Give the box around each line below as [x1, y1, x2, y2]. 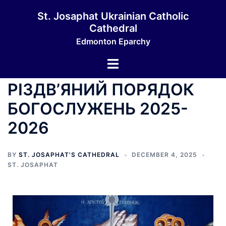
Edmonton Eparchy [76, 36, 150, 46]
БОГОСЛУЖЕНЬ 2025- [8, 99, 188, 119]
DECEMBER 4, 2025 [132, 151, 197, 158]
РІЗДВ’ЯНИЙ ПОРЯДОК [8, 80, 194, 99]
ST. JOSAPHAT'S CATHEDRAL [19, 151, 120, 158]
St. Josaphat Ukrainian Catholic [37, 10, 189, 22]
